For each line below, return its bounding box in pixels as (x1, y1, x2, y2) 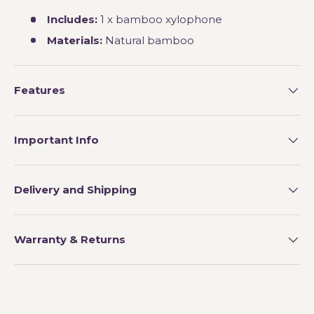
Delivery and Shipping (14, 182, 137, 196)
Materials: (46, 33, 102, 47)
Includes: (46, 13, 97, 27)
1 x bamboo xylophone (97, 13, 222, 27)
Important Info (14, 132, 99, 146)
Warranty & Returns (14, 232, 125, 246)
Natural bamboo (102, 33, 194, 47)
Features (14, 83, 65, 97)
